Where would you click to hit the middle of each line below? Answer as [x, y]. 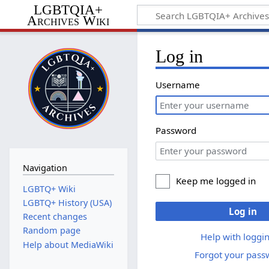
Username [178, 84]
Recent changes [55, 217]
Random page [51, 231]
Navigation [45, 168]
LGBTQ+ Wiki [49, 189]
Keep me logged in [216, 181]
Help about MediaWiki [68, 244]
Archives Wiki [68, 20]
